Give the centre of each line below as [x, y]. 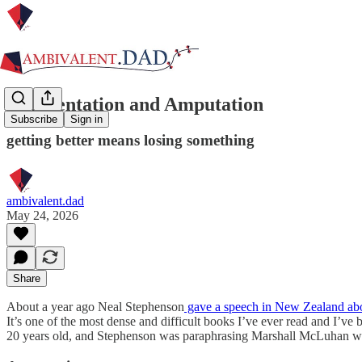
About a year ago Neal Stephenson [95, 306]
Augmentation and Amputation [135, 104]
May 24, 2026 [42, 215]
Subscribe [34, 120]
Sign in [86, 120]
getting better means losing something [130, 140]
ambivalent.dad [45, 200]
